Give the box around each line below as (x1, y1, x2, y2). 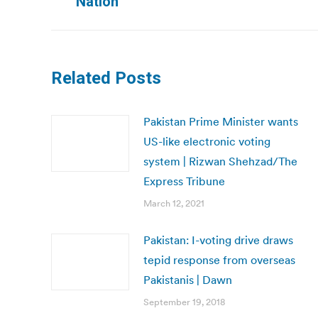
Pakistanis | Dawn (143, 273, 232, 287)
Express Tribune (143, 174, 225, 188)
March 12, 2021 (143, 197, 204, 209)
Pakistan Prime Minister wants (143, 114, 298, 128)
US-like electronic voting (143, 134, 270, 148)
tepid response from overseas (143, 253, 295, 267)
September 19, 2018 (143, 296, 225, 308)
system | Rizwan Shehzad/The (143, 154, 297, 168)
